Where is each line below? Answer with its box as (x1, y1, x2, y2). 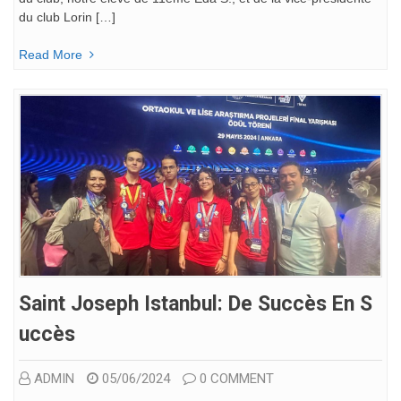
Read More (19, 47, 82, 63)
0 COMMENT (200, 371, 274, 388)
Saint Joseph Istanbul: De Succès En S (19, 292, 372, 317)
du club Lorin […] (19, 10, 115, 25)
